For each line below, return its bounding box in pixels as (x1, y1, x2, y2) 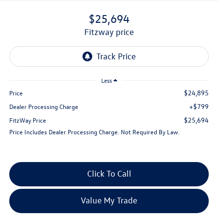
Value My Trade (81, 195, 137, 206)
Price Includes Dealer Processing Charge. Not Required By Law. (9, 127, 180, 136)
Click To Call (87, 168, 131, 179)
